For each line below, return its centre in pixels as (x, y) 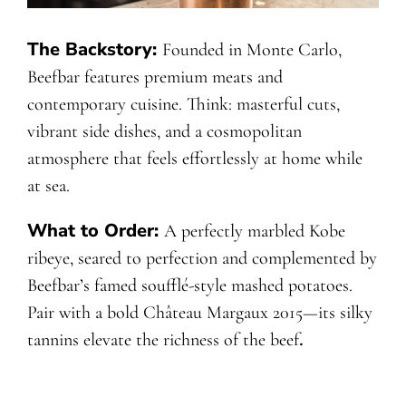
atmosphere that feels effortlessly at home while (194, 159)
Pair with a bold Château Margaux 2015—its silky (199, 313)
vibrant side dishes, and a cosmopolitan (164, 132)
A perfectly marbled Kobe (254, 232)
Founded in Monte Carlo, (251, 50)
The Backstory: (94, 50)
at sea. (48, 186)
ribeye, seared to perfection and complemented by (202, 259)
